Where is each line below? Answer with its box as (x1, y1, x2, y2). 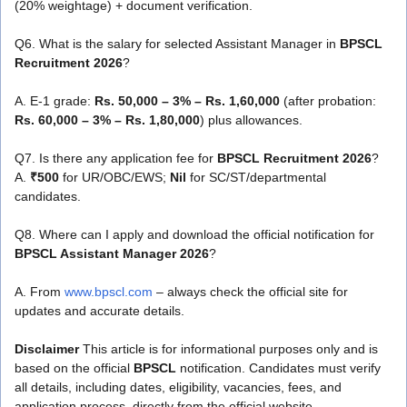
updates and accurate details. (15, 303, 184, 318)
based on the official (15, 360, 134, 375)
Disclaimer (15, 341, 79, 356)
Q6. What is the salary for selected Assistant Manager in (15, 35, 340, 51)
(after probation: (280, 93, 376, 108)
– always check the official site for (153, 283, 348, 299)
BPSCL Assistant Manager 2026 (15, 245, 209, 261)
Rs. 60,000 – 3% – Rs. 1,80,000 (15, 112, 200, 127)
